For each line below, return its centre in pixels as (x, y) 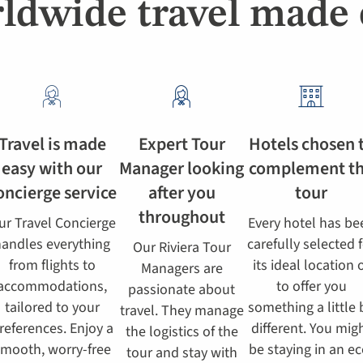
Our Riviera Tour (181, 248)
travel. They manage (181, 311)
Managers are (181, 269)
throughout (181, 217)
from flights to (52, 265)
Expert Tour (181, 144)
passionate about (181, 290)
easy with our (52, 169)
